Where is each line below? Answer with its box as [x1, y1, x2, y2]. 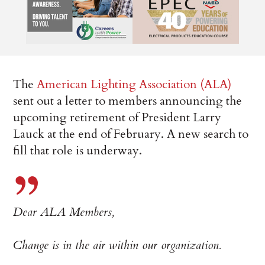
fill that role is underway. [13, 143, 143, 159]
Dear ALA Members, [13, 204, 115, 221]
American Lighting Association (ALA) [37, 76, 232, 93]
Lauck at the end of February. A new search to [13, 126, 249, 143]
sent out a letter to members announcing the [13, 93, 243, 109]
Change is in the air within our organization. [13, 237, 221, 254]
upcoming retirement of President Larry [13, 109, 222, 126]
